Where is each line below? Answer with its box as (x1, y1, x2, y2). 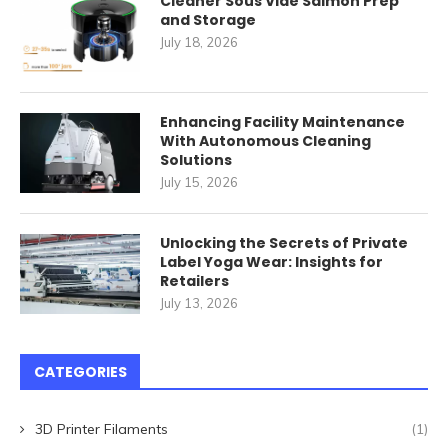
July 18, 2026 (160, 34, 238, 51)
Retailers (160, 271, 229, 292)
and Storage (160, 10, 256, 31)
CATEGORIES (34, 362, 127, 383)
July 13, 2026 (160, 295, 238, 312)
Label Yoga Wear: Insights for (160, 252, 383, 273)
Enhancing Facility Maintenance (160, 112, 405, 133)
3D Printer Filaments (35, 420, 168, 439)
